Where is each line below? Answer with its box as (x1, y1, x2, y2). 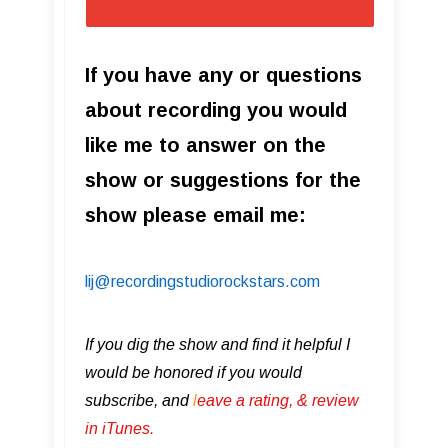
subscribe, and (85, 391, 193, 409)
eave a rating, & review (197, 391, 359, 409)
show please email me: (85, 203, 306, 226)
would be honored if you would (85, 363, 302, 381)
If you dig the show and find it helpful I (85, 335, 350, 353)
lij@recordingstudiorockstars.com (85, 272, 320, 290)
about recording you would (85, 98, 347, 121)
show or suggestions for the (85, 168, 361, 191)
